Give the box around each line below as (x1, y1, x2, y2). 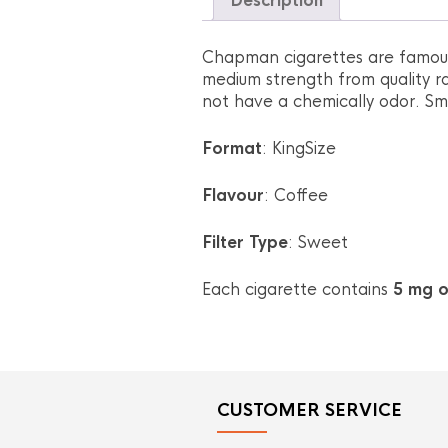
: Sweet (288, 231, 348, 253)
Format (202, 137, 262, 159)
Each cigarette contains (202, 278, 393, 300)
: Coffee (264, 184, 328, 206)
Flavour (202, 184, 264, 206)
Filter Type (202, 231, 288, 253)
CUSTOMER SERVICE (217, 399, 402, 421)
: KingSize (262, 137, 336, 159)
